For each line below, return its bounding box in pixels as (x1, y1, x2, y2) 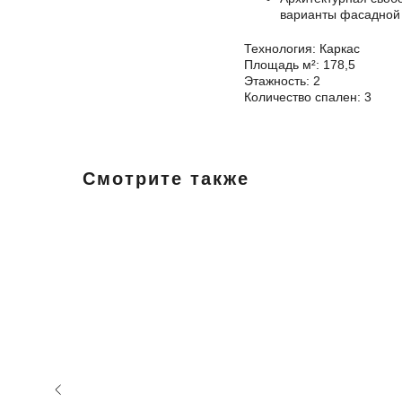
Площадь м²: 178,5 (244, 57, 355, 73)
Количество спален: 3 (244, 90, 371, 105)
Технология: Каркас (244, 41, 360, 57)
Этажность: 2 (244, 74, 320, 89)
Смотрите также (83, 169, 249, 189)
